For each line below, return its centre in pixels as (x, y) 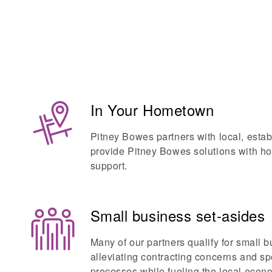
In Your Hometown (152, 110)
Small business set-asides (178, 216)
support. (109, 166)
